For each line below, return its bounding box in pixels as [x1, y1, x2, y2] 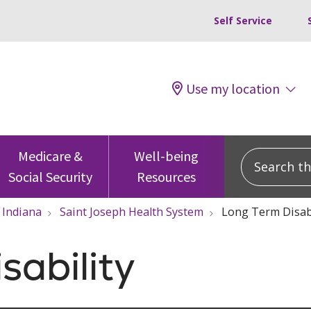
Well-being [134, 147, 199, 165]
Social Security [8, 168, 93, 185]
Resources [137, 168, 196, 185]
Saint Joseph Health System [60, 204, 203, 219]
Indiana [2, 204, 42, 219]
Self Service [214, 14, 272, 27]
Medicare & [18, 147, 83, 165]
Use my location [186, 79, 280, 97]
